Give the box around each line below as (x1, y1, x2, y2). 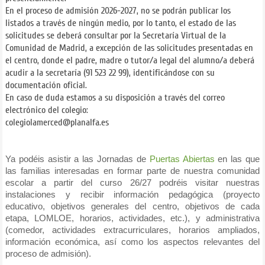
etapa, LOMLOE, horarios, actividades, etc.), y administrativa (5, 213, 260, 224)
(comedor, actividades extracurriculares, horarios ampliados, (5, 225, 260, 235)
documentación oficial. (5, 79, 87, 92)
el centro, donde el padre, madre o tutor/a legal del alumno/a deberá (5, 54, 254, 67)
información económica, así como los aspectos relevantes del (5, 237, 260, 247)
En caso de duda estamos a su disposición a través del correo (5, 92, 225, 104)
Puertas (149, 154, 180, 164)
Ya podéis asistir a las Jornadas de (5, 154, 150, 164)
